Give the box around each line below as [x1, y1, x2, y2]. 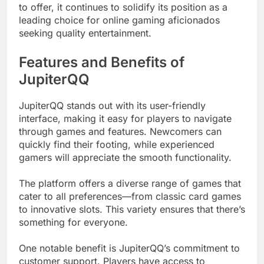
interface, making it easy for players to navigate [19, 113, 232, 125]
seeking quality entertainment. [19, 27, 151, 39]
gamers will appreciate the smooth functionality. [19, 151, 232, 164]
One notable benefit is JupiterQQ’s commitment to [19, 242, 240, 255]
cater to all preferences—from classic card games [19, 190, 241, 203]
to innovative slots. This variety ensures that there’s [19, 203, 245, 216]
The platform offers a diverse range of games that [19, 177, 241, 190]
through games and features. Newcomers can [19, 126, 222, 138]
